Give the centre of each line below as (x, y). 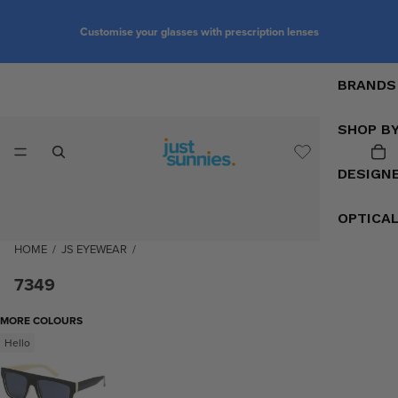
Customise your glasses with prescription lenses (199, 31)
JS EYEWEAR (94, 250)
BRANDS (367, 85)
